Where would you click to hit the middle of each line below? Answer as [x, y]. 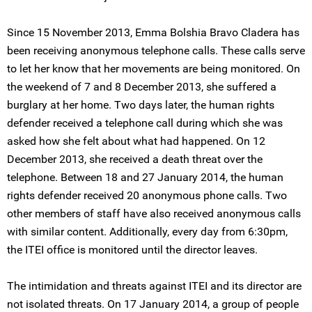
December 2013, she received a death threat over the [135, 159]
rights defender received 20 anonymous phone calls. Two [147, 195]
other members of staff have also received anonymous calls [154, 213]
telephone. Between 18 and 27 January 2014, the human [145, 177]
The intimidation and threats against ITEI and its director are [154, 286]
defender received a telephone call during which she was [145, 123]
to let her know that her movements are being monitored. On [154, 69]
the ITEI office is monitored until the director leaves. [132, 250]
